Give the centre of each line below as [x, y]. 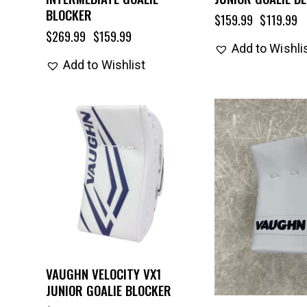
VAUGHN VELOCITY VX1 [103, 273]
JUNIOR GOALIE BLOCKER [108, 290]
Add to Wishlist [104, 64]
